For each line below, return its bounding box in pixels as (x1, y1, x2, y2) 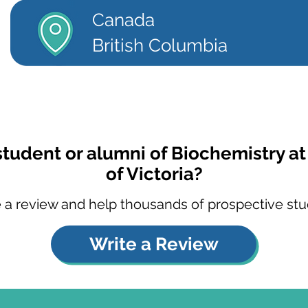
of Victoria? (105, 164, 203, 184)
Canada (92, 10, 155, 30)
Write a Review (89, 234, 219, 254)
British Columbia (92, 35, 228, 56)
